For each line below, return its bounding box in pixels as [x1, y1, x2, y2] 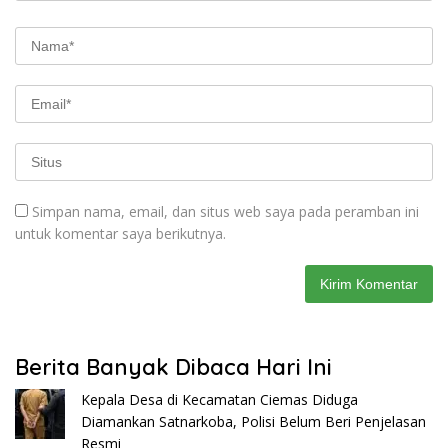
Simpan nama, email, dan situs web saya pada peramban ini [32, 201, 419, 221]
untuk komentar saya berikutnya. [15, 223, 226, 243]
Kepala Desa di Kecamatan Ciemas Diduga [81, 389, 358, 409]
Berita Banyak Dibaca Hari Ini [15, 352, 332, 381]
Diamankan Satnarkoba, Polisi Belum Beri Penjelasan [81, 411, 426, 431]
